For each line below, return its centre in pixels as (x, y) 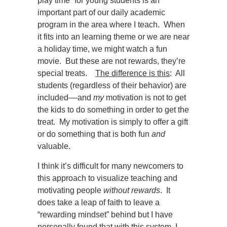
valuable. (54, 146)
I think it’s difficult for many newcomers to (110, 166)
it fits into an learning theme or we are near (113, 37)
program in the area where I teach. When (111, 25)
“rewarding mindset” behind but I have (105, 215)
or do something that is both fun (94, 134)
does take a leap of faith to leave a (99, 202)
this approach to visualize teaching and (107, 178)
